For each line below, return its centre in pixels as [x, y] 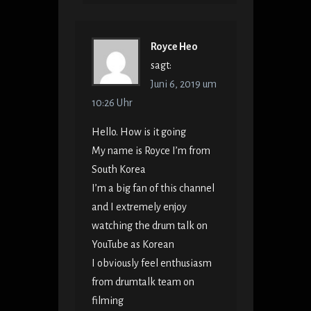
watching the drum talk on [149, 226]
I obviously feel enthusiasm [151, 263]
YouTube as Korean [133, 245]
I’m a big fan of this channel [153, 188]
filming [107, 301]
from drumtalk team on [143, 282]
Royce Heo [174, 47]
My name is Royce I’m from [151, 151]
